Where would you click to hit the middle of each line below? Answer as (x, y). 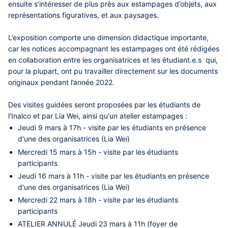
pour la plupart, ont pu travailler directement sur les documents (113, 71)
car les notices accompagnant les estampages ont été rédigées (114, 49)
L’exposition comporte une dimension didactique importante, (108, 38)
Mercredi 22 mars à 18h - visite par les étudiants (98, 199)
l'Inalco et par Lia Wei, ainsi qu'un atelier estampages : (98, 116)
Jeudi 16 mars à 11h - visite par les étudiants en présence (114, 176)
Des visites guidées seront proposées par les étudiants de (104, 105)
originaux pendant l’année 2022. (61, 82)
